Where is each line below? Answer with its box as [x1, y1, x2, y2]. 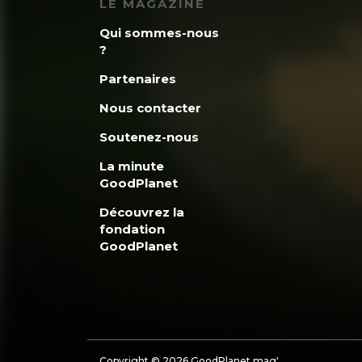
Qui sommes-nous [99, 25, 219, 41]
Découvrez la [99, 204, 184, 221]
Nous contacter [99, 100, 201, 116]
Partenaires [99, 71, 176, 87]
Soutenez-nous [99, 129, 199, 145]
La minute [99, 158, 164, 175]
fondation [99, 221, 165, 238]
